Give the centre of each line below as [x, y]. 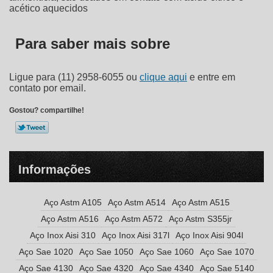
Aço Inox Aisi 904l [209, 236]
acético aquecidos [48, 9]
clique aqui [163, 77]
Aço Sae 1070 [227, 252]
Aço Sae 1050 [106, 252]
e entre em [211, 77]
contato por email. [48, 88]
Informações [55, 170]
